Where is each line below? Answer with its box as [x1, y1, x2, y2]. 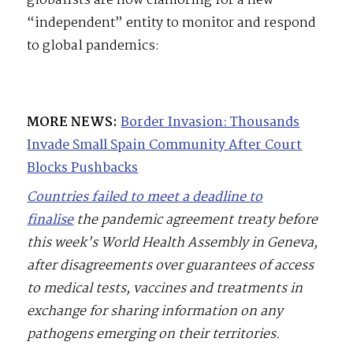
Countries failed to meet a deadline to [27, 186, 263, 208]
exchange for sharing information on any [27, 300, 284, 322]
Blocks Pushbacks [27, 157, 139, 179]
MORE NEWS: [27, 111, 118, 133]
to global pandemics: [27, 35, 160, 57]
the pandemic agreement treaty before [73, 209, 318, 231]
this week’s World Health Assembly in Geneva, [27, 232, 318, 254]
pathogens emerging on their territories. [27, 323, 281, 345]
